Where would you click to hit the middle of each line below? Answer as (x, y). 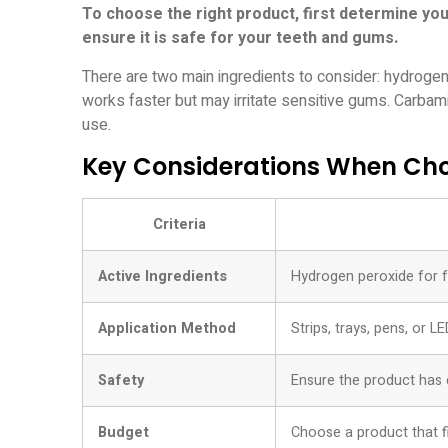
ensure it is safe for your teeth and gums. (240, 38)
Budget (123, 433)
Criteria (179, 225)
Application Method (167, 329)
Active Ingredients (162, 277)
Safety (121, 381)
